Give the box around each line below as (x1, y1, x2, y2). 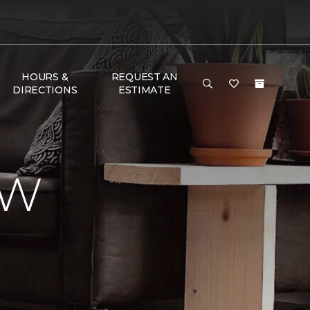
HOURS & (21, 71, 69, 83)
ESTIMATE (118, 84, 171, 96)
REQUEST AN (111, 71, 178, 83)
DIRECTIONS (12, 84, 77, 96)
